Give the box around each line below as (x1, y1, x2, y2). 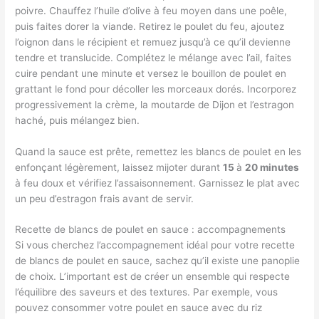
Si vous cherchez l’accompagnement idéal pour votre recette (15, 239, 296, 251)
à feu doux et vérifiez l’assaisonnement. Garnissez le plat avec (15, 177, 300, 189)
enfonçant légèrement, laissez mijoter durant (15, 161, 224, 173)
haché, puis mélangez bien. (15, 114, 140, 126)
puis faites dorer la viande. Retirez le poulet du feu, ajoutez (15, 20, 285, 32)
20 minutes (245, 161, 300, 173)
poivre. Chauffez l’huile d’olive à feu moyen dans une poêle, (15, 4, 288, 16)
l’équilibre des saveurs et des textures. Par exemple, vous (15, 286, 278, 298)
